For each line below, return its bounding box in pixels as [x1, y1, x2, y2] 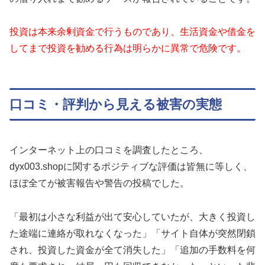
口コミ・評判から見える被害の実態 [9, 97, 222, 112]
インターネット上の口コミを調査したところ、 [9, 144, 208, 155]
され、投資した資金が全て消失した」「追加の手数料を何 [9, 244, 256, 255]
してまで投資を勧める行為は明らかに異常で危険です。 [9, 43, 246, 54]
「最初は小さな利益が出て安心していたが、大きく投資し [9, 211, 256, 222]
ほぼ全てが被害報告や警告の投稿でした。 [9, 177, 189, 188]
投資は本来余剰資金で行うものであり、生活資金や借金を [9, 27, 256, 37]
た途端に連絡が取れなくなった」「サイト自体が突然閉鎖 [9, 228, 256, 238]
